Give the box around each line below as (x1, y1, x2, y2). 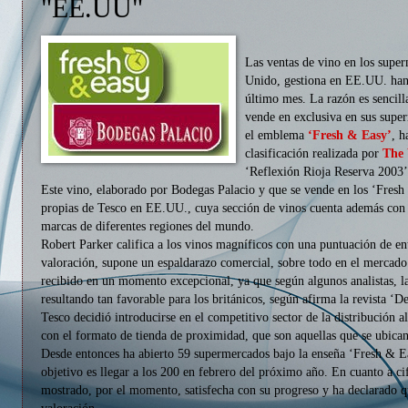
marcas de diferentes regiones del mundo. (41, 219, 254, 233)
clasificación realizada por (245, 146, 382, 160)
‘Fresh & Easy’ (308, 127, 392, 142)
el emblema (245, 127, 308, 142)
